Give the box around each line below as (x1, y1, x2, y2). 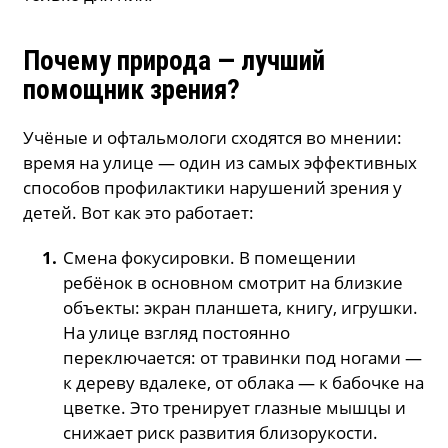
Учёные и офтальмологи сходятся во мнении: (23, 126, 403, 150)
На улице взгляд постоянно (63, 321, 291, 345)
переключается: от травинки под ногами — (63, 346, 423, 370)
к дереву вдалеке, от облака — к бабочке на (63, 371, 425, 395)
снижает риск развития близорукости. (63, 421, 379, 445)
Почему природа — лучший (23, 45, 326, 78)
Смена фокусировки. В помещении (63, 246, 357, 270)
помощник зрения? (23, 74, 241, 107)
